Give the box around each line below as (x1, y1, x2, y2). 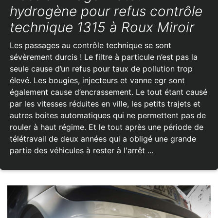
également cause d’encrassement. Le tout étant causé (10, 87, 207, 97)
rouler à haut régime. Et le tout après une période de (10, 122, 203, 132)
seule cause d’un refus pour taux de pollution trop (10, 63, 193, 73)
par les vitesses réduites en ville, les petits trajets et (10, 98, 200, 109)
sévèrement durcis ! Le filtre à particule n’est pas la (10, 52, 198, 62)
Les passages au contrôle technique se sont (10, 40, 171, 50)
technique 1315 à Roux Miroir (10, 18, 194, 36)
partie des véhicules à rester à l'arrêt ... (10, 145, 153, 155)
